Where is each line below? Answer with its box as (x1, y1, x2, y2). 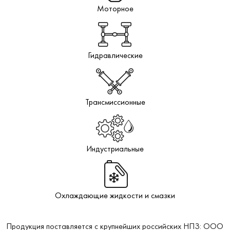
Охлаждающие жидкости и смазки (55, 189, 175, 201)
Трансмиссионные (85, 96, 145, 107)
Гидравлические (87, 49, 143, 61)
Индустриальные (86, 143, 144, 154)
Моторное (97, 3, 133, 14)
